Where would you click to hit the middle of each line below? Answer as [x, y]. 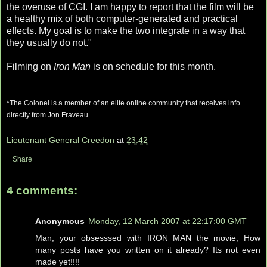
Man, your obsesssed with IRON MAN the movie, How [148, 238]
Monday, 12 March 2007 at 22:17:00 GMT [167, 221]
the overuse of [38, 7]
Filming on [30, 67]
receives [213, 103]
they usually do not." [49, 43]
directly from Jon [34, 115]
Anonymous [60, 221]
